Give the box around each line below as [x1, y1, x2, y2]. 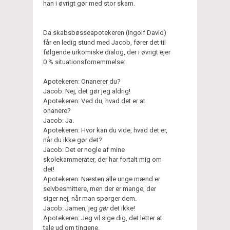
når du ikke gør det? [43, 136, 102, 144]
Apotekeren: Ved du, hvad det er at [43, 97, 145, 105]
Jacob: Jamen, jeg [43, 204, 99, 212]
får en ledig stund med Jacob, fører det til [43, 38, 166, 46]
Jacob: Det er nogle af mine [43, 145, 125, 154]
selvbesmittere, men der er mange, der [43, 184, 156, 193]
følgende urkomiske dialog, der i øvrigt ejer [43, 48, 170, 56]
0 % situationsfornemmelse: [43, 57, 125, 66]
